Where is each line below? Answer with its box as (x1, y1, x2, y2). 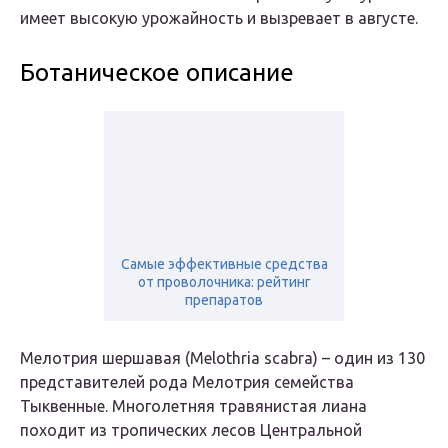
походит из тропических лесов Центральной (20, 421, 362, 440)
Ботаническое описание (20, 59, 294, 87)
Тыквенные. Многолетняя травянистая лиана (20, 397, 367, 416)
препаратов (185, 292, 263, 309)
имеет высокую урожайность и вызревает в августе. (20, 9, 418, 28)
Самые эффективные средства (120, 256, 328, 273)
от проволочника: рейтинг (137, 274, 311, 291)
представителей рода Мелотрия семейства (20, 373, 354, 392)
